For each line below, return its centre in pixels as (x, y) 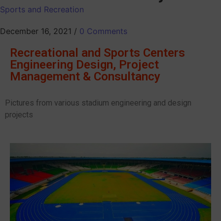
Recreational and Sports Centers (97, 53)
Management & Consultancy (85, 77)
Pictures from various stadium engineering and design (98, 103)
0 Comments (103, 31)
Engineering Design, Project (84, 65)
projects (19, 115)
